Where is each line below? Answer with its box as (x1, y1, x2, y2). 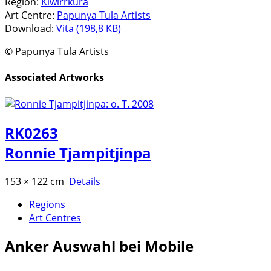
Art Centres (29, 211, 81, 224)
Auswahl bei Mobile (49, 236, 194, 256)
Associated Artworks (5, 71, 104, 85)
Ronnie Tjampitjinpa (5, 142, 151, 163)
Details (69, 174, 100, 188)
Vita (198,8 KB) (56, 22, 121, 36)
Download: (5, 22, 54, 36)
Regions (29, 197, 65, 211)
